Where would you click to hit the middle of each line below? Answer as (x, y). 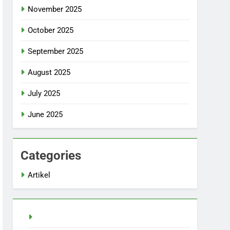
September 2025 (56, 51)
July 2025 (44, 93)
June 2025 (45, 114)
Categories (51, 156)
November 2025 (55, 9)
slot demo (53, 217)
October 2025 (51, 30)
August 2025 (49, 72)
